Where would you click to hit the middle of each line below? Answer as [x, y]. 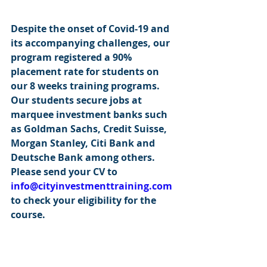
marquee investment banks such [90, 114]
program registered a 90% [72, 57]
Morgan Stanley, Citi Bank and [84, 143]
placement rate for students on [86, 72]
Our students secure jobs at [77, 100]
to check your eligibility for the [85, 200]
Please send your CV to [65, 172]
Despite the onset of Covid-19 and [91, 29]
